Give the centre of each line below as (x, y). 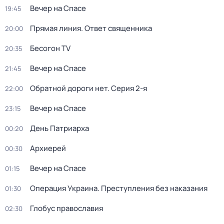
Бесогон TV (50, 48)
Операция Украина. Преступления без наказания (119, 188)
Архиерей (48, 148)
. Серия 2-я (127, 88)
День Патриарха (59, 128)
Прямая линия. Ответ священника (91, 28)
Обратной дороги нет (69, 88)
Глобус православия (66, 208)
